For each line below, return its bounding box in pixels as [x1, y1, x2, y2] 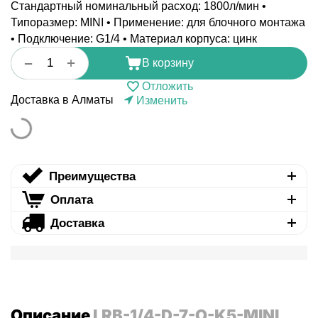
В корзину [141, 57, 194, 70]
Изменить [136, 94, 187, 107]
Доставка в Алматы [11, 94, 114, 106]
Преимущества [48, 169, 136, 183]
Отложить [141, 80, 193, 93]
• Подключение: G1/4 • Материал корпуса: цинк [11, 33, 257, 45]
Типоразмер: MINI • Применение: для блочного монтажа [11, 16, 305, 29]
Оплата [50, 192, 93, 207]
